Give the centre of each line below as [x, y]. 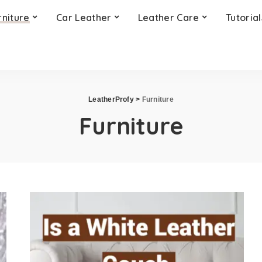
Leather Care [168, 18]
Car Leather [84, 18]
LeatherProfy [111, 99]
